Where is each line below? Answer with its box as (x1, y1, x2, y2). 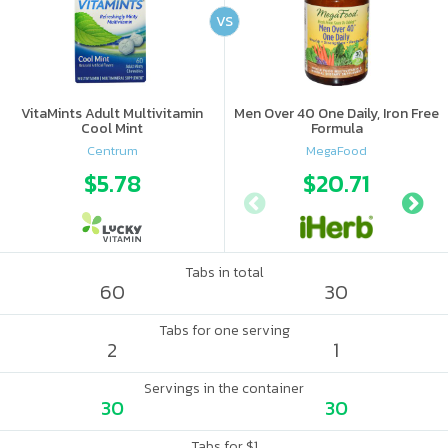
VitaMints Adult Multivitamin (21, 103, 203, 124)
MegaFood (306, 140, 367, 160)
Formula (310, 118, 363, 139)
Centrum (86, 140, 138, 160)
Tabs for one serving (158, 320, 290, 341)
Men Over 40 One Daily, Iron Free (234, 103, 439, 124)
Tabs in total (184, 262, 264, 283)
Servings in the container (144, 378, 304, 399)
